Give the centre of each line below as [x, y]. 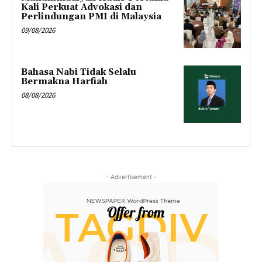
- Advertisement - [131, 177]
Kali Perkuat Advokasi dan [82, 7]
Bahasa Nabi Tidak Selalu [79, 73]
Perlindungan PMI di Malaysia [91, 16]
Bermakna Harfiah [64, 82]
